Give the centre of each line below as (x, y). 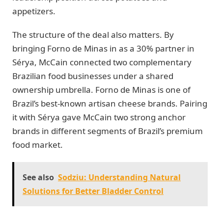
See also (38, 177)
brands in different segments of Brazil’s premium (108, 131)
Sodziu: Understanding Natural (119, 177)
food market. (38, 145)
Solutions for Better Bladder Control (93, 191)
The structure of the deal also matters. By (93, 35)
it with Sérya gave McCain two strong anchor (99, 117)
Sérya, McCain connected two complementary (102, 62)
